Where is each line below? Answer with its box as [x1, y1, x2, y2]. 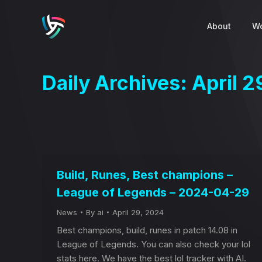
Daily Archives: [42, 71, 192, 95]
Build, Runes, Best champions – [57, 168, 233, 182]
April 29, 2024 [112, 208, 164, 217]
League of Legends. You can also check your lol [57, 239, 250, 250]
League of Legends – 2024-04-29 [57, 185, 249, 199]
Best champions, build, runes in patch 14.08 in [57, 225, 237, 236]
